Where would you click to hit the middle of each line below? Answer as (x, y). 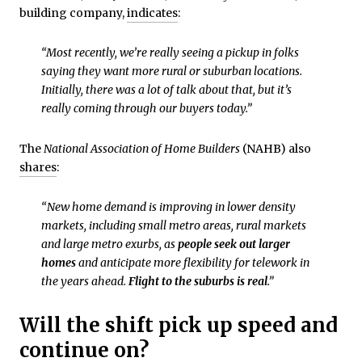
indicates (152, 13)
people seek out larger (234, 244)
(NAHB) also (277, 148)
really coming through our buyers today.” (146, 109)
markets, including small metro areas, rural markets (173, 226)
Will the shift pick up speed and (179, 326)
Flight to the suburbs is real (198, 282)
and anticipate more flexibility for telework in (192, 263)
